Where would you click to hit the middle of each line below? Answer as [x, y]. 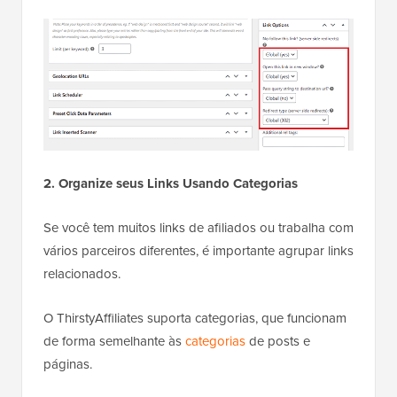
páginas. [68, 364]
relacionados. [82, 273]
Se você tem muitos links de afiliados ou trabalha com [198, 227]
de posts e [278, 341]
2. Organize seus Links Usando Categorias [171, 183]
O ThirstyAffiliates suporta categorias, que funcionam [195, 318]
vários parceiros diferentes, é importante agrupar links [198, 250]
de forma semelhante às [114, 341]
